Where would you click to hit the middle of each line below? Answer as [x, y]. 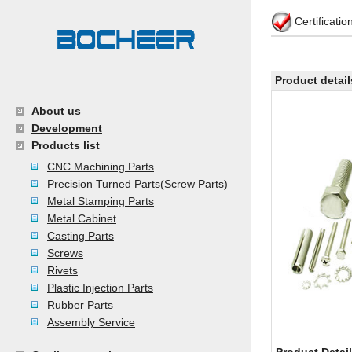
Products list [66, 145]
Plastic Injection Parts [100, 288]
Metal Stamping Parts [101, 201]
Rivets [62, 270]
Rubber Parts [80, 305]
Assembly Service [91, 322]
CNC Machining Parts [101, 167]
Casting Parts [81, 236]
